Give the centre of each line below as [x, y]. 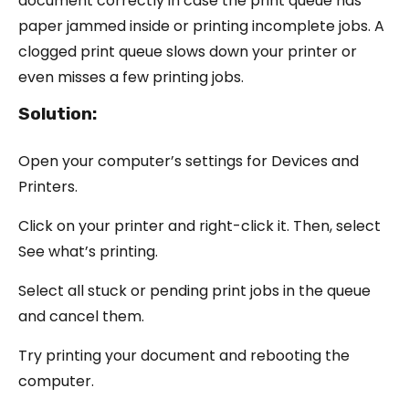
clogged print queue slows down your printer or [188, 51]
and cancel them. [81, 316]
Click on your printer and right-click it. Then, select [199, 225]
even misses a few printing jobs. [131, 77]
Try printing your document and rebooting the [184, 355]
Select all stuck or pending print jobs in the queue [194, 290]
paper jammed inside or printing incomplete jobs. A [201, 26]
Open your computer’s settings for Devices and [189, 161]
